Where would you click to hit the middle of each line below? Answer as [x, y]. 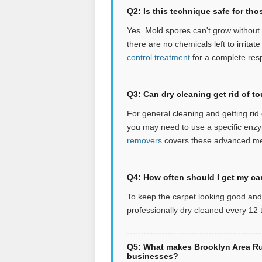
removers [144, 140]
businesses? [153, 256]
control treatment [158, 57]
